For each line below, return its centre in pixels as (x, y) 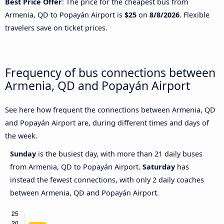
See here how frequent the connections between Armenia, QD (110, 110)
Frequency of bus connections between (110, 72)
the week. (21, 136)
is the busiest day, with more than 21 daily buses (120, 154)
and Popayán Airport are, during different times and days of (107, 123)
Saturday (159, 167)
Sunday (24, 154)
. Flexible (194, 14)
